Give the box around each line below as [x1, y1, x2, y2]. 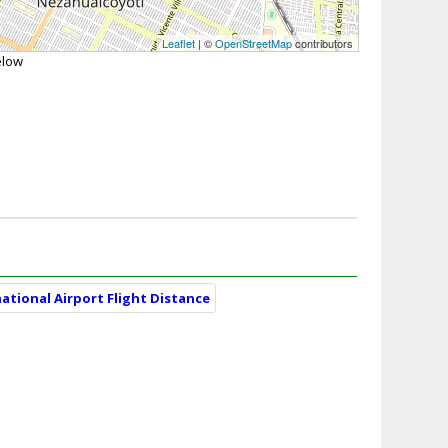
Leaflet [161, 35, 195, 52]
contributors [291, 35, 353, 52]
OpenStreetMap [214, 35, 292, 52]
